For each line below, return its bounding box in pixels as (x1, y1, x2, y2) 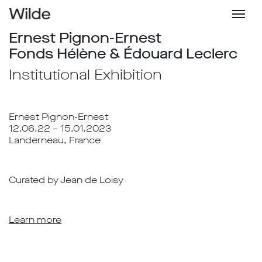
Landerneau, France (9, 134, 101, 146)
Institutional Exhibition (9, 65, 162, 84)
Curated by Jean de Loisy (9, 174, 123, 186)
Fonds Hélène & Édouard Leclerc (9, 44, 237, 63)
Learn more (9, 213, 61, 226)
